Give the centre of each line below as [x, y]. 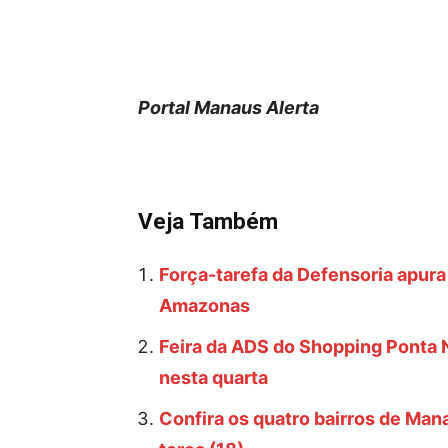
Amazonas [204, 305]
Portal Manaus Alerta [228, 107]
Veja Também [208, 221]
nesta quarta [213, 377]
